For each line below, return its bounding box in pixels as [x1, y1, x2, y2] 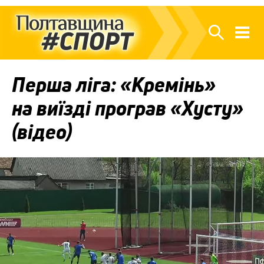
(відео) [12, 118, 72, 146]
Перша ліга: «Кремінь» [12, 71, 216, 98]
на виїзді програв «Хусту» [12, 94, 243, 122]
